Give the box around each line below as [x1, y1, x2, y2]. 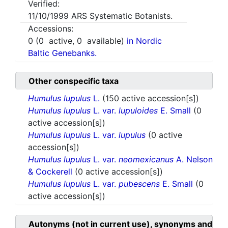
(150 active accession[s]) [102, 93, 199, 104]
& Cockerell [28, 166, 75, 177]
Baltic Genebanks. [28, 48, 97, 59]
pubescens [119, 179, 160, 189]
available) [82, 36, 127, 46]
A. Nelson [174, 154, 213, 165]
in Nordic [127, 36, 162, 46]
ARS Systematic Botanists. [71, 11, 173, 21]
